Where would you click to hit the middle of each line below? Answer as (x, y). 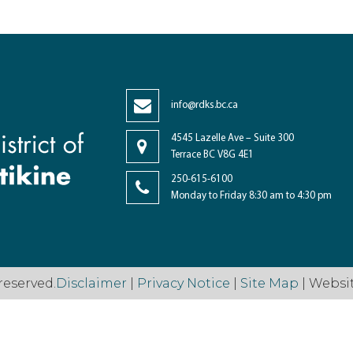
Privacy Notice (184, 283)
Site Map (269, 283)
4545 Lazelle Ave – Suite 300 (232, 138)
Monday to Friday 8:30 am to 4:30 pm (251, 195)
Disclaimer (93, 283)
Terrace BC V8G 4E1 (212, 154)
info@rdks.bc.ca (204, 106)
